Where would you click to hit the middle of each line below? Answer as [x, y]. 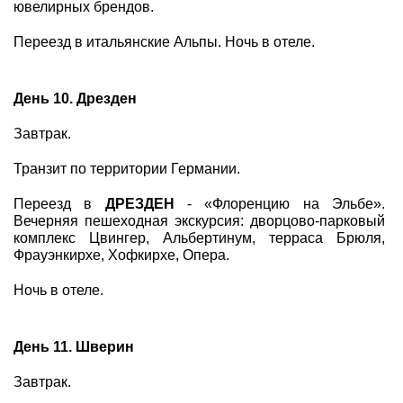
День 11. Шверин [74, 347]
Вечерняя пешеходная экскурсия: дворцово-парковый [199, 221]
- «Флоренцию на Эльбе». [280, 204]
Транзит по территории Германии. [127, 169]
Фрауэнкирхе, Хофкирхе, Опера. [121, 255]
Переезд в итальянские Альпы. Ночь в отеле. [164, 42]
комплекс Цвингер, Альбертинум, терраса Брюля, [199, 238]
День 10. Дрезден [75, 99]
